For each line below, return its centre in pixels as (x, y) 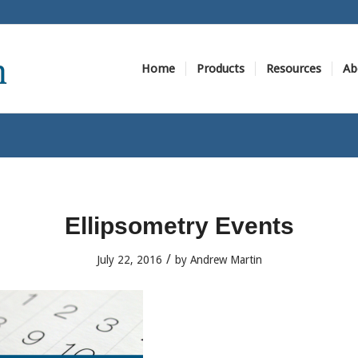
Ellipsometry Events (179, 226)
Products (220, 69)
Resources (293, 69)
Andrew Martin (226, 260)
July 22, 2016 (129, 260)
